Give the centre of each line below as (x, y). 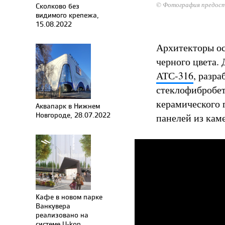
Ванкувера (53, 206)
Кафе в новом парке (69, 197)
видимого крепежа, (67, 15)
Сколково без (58, 6)
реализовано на (62, 215)
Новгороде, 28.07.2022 (73, 115)
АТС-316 (175, 76)
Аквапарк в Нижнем (68, 106)
